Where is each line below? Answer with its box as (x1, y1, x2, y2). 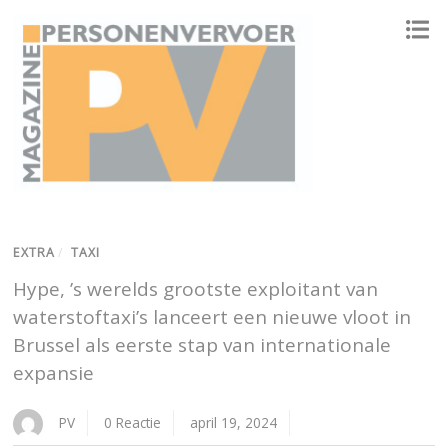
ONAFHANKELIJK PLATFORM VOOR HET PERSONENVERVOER (14, 198, 259, 215)
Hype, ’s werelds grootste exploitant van (13, 276, 379, 303)
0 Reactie (104, 413, 162, 433)
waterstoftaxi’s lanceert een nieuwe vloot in (13, 304, 412, 331)
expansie (13, 360, 95, 387)
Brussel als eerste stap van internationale (13, 332, 392, 359)
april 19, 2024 (190, 413, 278, 433)
